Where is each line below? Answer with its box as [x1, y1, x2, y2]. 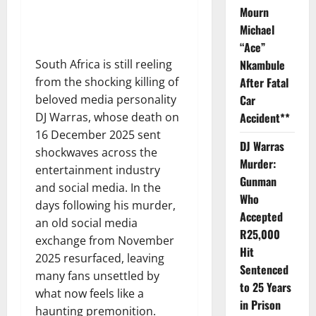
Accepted [239, 207, 283, 225]
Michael [239, 20, 274, 38]
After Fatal [239, 73, 288, 91]
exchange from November [35, 232, 174, 248]
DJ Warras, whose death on [35, 109, 179, 125]
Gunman [239, 172, 276, 190]
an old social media [35, 214, 138, 231]
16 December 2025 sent [35, 126, 161, 142]
